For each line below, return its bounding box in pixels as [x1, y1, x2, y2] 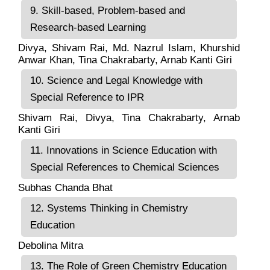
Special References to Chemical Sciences [30, 161, 219, 173]
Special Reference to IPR [30, 91, 144, 103]
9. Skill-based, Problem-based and [30, 4, 185, 16]
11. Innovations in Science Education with [30, 144, 217, 156]
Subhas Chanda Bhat [18, 181, 113, 193]
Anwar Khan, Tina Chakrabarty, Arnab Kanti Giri [18, 54, 232, 66]
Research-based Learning [30, 21, 146, 33]
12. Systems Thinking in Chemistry [30, 202, 188, 214]
